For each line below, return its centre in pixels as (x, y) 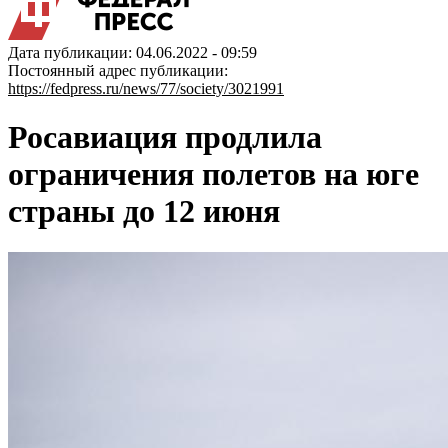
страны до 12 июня (144, 211)
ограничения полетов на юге (213, 174)
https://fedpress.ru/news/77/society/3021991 (146, 88)
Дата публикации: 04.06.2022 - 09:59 (132, 52)
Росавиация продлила (165, 137)
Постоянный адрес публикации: (118, 70)
